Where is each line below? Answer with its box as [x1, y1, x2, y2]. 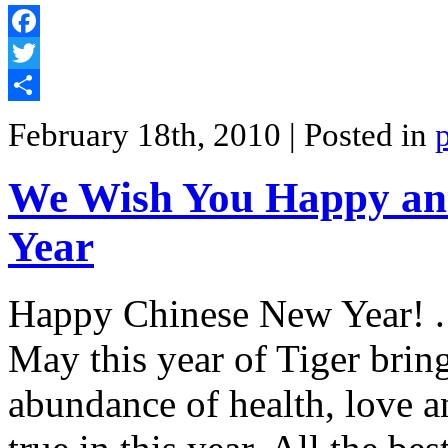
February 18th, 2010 [8, 116, 289, 153]
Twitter [8, 75, 53, 93]
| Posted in [289, 116, 435, 153]
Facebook [8, 43, 70, 61]
